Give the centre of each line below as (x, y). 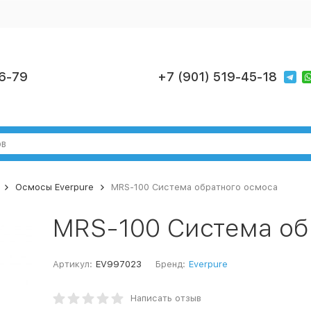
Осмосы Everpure (54, 187)
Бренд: (170, 264)
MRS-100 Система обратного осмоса (194, 187)
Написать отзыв (166, 298)
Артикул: (72, 264)
